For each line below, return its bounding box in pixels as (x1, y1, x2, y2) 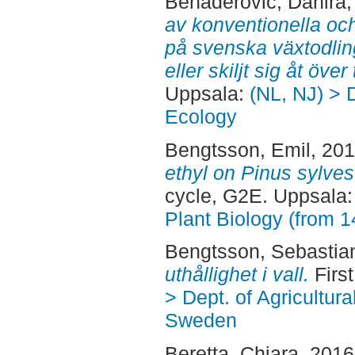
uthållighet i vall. (164, 263, 309, 286)
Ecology (164, 105, 237, 128)
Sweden (164, 309, 237, 332)
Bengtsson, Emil (164, 138, 311, 161)
